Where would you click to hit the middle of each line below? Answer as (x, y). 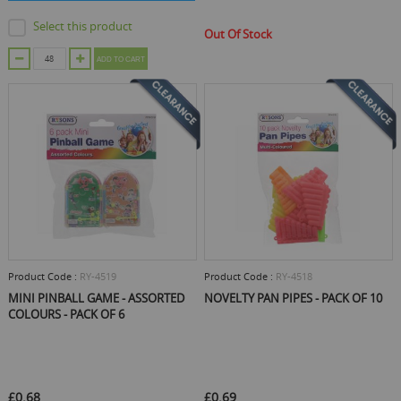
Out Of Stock (238, 34)
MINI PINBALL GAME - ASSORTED (96, 298)
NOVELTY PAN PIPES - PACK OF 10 (293, 298)
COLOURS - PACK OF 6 (66, 314)
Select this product (82, 26)
